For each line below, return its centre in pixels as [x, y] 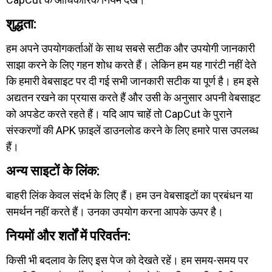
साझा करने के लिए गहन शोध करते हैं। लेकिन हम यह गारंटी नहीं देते [131, 65]
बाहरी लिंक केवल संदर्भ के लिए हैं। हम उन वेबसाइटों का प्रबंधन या [129, 195]
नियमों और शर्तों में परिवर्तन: [68, 236]
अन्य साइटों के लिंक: [53, 171]
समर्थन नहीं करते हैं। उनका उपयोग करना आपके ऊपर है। [115, 212]
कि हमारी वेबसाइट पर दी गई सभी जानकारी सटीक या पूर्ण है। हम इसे [132, 81]
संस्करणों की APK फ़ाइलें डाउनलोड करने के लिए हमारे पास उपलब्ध [132, 130]
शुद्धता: [21, 24]
